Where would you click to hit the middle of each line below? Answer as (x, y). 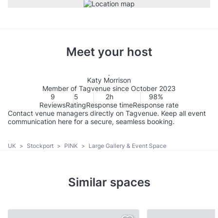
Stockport (41, 145)
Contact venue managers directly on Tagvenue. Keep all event (107, 113)
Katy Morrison (109, 80)
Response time (109, 105)
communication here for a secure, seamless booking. (91, 122)
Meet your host (109, 52)
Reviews (53, 105)
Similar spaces (109, 182)
